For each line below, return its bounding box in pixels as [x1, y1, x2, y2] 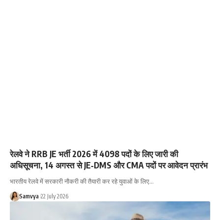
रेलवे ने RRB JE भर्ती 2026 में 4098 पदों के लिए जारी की [10, 148, 178, 159]
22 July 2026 [40, 192, 68, 200]
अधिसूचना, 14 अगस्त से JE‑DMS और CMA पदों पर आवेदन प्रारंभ [10, 159, 208, 170]
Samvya [19, 192, 39, 200]
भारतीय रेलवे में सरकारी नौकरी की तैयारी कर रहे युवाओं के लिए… [10, 177, 154, 185]
